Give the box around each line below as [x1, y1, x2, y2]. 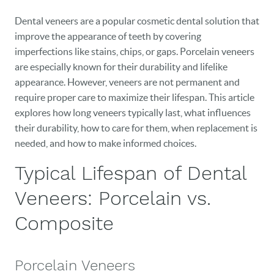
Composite [15, 212, 114, 235]
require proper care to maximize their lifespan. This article [15, 92, 254, 103]
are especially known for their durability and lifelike [15, 61, 228, 72]
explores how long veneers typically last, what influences [15, 107, 251, 118]
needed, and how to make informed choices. [15, 138, 196, 149]
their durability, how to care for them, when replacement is [15, 122, 257, 133]
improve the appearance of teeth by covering [15, 31, 201, 42]
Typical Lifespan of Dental [15, 161, 246, 185]
